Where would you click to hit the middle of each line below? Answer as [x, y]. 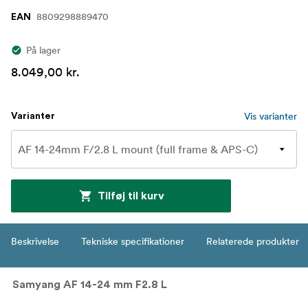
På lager [43, 51]
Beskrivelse [35, 242]
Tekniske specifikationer [133, 242]
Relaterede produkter [253, 242]
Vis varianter [271, 117]
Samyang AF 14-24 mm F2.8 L [90, 285]
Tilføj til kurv [131, 196]
